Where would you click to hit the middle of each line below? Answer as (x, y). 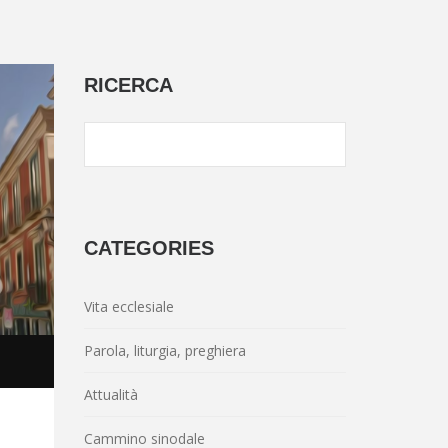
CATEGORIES (148, 248)
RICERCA (128, 85)
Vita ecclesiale (128, 306)
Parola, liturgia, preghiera (164, 350)
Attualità (110, 394)
